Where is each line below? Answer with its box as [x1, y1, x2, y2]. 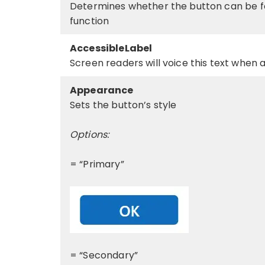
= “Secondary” [70, 248, 138, 262]
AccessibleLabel [70, 41, 153, 55]
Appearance [70, 83, 134, 97]
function [70, 14, 109, 28]
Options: [70, 127, 109, 141]
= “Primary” [70, 157, 124, 171]
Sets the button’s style [70, 98, 177, 112]
